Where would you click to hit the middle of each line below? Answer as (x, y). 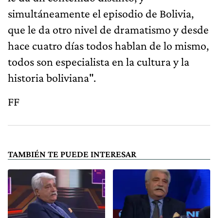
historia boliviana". (52, 77)
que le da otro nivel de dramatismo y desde (108, 29)
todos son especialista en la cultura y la (99, 61)
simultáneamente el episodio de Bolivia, (101, 13)
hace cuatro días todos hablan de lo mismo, (108, 45)
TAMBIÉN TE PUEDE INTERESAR (72, 154)
